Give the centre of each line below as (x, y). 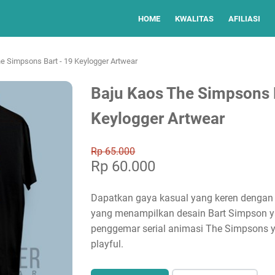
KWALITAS (194, 18)
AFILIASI (244, 18)
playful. (107, 244)
